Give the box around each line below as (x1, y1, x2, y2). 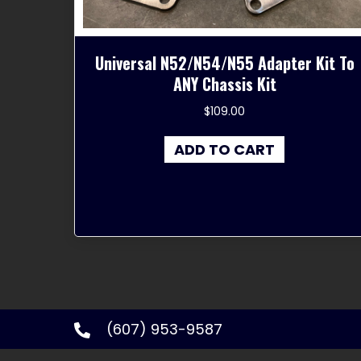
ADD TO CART (174, 139, 276, 160)
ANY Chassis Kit (172, 71, 276, 96)
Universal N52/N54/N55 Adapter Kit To (94, 50, 355, 75)
